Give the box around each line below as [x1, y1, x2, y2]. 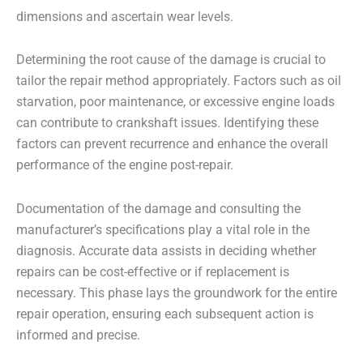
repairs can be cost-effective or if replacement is [16, 264, 289, 280]
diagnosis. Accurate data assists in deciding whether [16, 243, 316, 258]
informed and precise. [16, 327, 140, 343]
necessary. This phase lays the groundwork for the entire [16, 285, 337, 301]
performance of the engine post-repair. [16, 158, 233, 173]
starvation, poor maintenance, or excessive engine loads [16, 95, 335, 110]
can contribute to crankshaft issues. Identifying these [16, 116, 318, 131]
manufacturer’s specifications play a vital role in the [16, 222, 310, 237]
